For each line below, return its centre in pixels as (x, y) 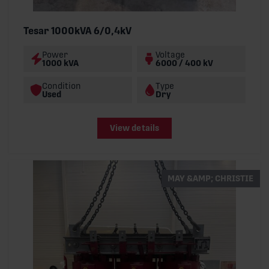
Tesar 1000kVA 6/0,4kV (77, 31)
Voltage (170, 55)
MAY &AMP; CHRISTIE (211, 179)
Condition (62, 86)
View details (134, 128)
